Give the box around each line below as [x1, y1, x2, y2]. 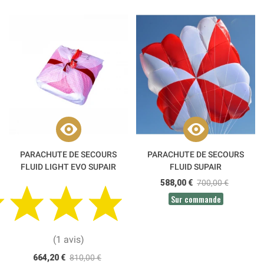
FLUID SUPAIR [170, 161, 222, 171]
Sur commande [170, 192, 221, 205]
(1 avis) [52, 234, 84, 246]
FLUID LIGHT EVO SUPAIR [21, 161, 116, 171]
